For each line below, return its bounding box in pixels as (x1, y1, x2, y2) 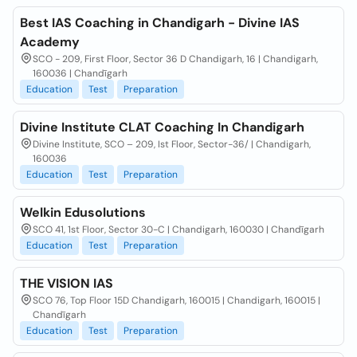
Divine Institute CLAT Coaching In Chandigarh (20, 119, 304, 135)
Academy (20, 33, 80, 50)
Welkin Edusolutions (20, 204, 146, 221)
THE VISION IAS (20, 275, 113, 292)
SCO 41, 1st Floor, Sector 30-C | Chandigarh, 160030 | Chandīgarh (33, 223, 324, 236)
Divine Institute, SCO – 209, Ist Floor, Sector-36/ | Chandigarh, (33, 138, 311, 151)
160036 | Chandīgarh (33, 67, 127, 80)
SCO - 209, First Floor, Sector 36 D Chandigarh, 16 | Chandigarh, (33, 53, 318, 65)
